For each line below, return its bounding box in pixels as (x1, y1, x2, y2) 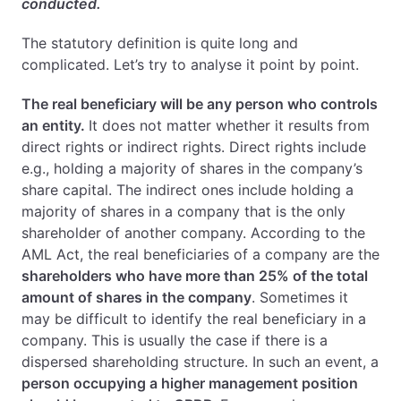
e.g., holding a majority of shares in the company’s (21, 159, 363, 177)
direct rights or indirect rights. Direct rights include (21, 138, 366, 156)
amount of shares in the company (21, 288, 252, 306)
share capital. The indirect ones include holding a (21, 181, 354, 199)
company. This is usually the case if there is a (21, 331, 328, 349)
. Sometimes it (252, 288, 348, 306)
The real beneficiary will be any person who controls (21, 95, 378, 113)
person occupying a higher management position (21, 374, 358, 392)
